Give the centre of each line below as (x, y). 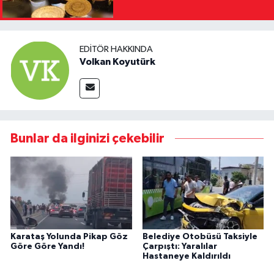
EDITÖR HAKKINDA (116, 49)
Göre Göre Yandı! (47, 247)
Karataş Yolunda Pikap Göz (69, 237)
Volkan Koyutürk (117, 61)
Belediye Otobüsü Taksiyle (200, 237)
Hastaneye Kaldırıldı (186, 257)
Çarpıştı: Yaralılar (180, 247)
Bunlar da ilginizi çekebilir (87, 139)
